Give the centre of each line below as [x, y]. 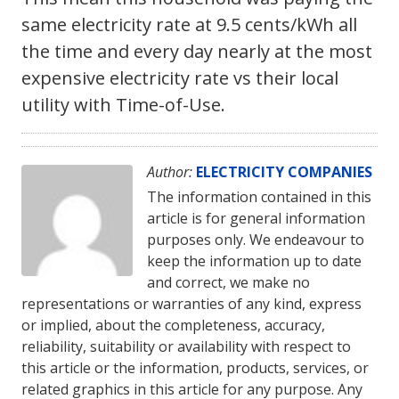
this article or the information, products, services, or [195, 367]
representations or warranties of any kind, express [191, 303]
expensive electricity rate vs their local [180, 77]
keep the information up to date [254, 261]
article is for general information [256, 218]
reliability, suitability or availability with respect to [186, 346]
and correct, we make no [228, 282]
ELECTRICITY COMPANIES [284, 171]
